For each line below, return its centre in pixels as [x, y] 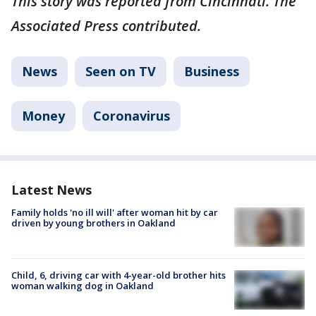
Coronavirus [132, 115]
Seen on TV [121, 71]
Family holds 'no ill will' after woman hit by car [115, 212]
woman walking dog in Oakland [83, 286]
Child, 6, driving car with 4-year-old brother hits [119, 275]
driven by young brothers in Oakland [93, 223]
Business [212, 71]
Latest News [51, 189]
